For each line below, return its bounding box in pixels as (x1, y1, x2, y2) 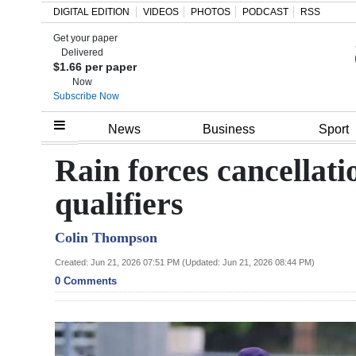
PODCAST (242, 6, 288, 17)
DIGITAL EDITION (53, 6, 130, 17)
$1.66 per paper (53, 60, 137, 73)
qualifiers (55, 185, 184, 222)
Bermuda (25, 232, 81, 250)
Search (11, 44, 44, 56)
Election (25, 290, 73, 308)
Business (203, 122, 255, 137)
